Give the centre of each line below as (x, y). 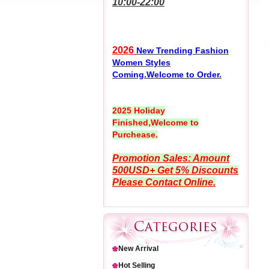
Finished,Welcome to (156, 122)
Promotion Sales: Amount (171, 158)
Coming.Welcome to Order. (167, 74)
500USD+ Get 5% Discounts (175, 170)
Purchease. (135, 134)
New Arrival (138, 249)
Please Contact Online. (164, 182)
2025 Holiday (139, 110)
